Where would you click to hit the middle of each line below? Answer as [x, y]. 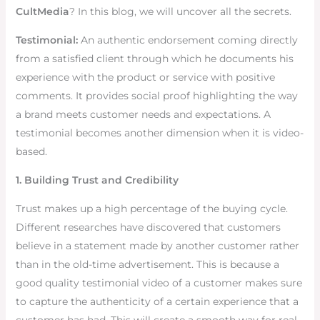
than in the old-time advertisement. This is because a [147, 265]
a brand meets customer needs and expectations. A [143, 115]
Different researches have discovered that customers [148, 227]
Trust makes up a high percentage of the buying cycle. [151, 209]
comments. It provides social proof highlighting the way [156, 96]
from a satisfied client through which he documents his [154, 59]
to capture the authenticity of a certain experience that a [157, 302]
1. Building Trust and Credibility [97, 180]
